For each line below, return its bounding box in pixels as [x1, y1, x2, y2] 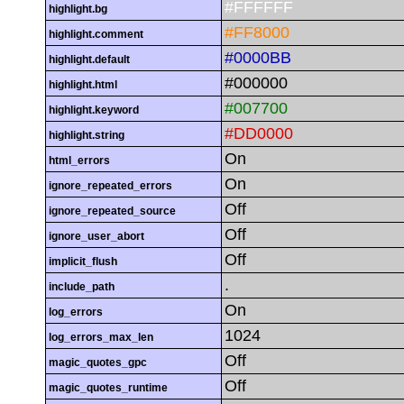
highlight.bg [49, 3, 107, 16]
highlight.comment [49, 28, 143, 41]
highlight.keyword [49, 104, 139, 117]
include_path [49, 280, 115, 294]
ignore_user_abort [49, 230, 144, 243]
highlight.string [49, 129, 124, 142]
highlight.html [49, 78, 117, 92]
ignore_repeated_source [49, 205, 176, 218]
